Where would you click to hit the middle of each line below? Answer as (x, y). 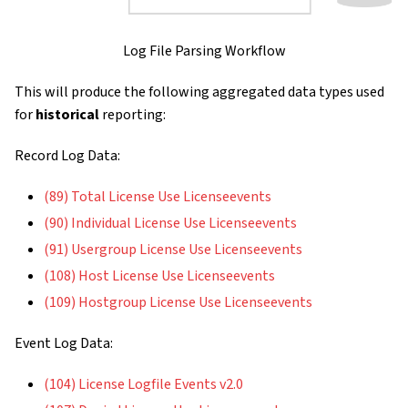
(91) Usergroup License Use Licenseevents (173, 250)
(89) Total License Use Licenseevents (158, 197)
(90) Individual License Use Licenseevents (170, 224)
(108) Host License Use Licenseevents (159, 276)
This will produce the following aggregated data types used (199, 92)
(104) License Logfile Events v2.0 (143, 385)
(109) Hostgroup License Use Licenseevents (178, 303)
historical (67, 115)
